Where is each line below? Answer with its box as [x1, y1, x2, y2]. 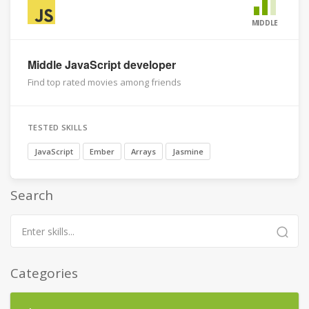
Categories [10, 264, 78, 282]
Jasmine [172, 146, 203, 157]
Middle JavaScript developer [28, 57, 176, 72]
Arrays [131, 146, 156, 157]
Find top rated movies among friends [28, 76, 181, 88]
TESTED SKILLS [28, 122, 88, 132]
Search [10, 186, 53, 204]
